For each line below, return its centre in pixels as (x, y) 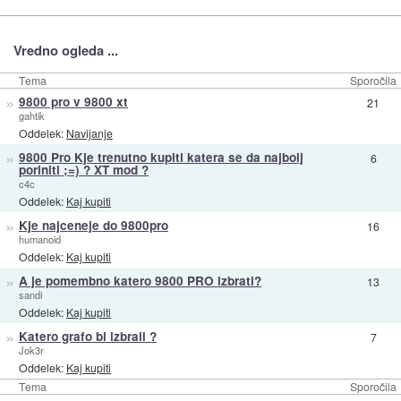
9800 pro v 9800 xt (73, 102)
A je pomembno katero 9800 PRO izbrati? (140, 281)
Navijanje (89, 132)
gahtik (31, 116)
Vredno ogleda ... (65, 51)
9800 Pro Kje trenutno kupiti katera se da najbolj (161, 158)
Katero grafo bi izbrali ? (87, 337)
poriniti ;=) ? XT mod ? (83, 170)
